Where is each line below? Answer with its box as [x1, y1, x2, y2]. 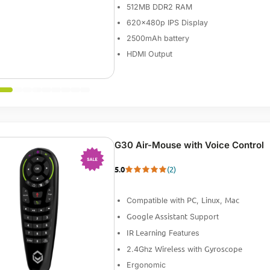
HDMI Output [126, 49, 172, 58]
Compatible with [126, 196, 187, 205]
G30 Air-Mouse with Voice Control [114, 139, 264, 151]
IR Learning [126, 227, 166, 237]
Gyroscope [204, 243, 242, 254]
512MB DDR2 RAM [126, 2, 192, 11]
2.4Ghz [126, 245, 155, 254]
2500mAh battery [126, 34, 189, 43]
